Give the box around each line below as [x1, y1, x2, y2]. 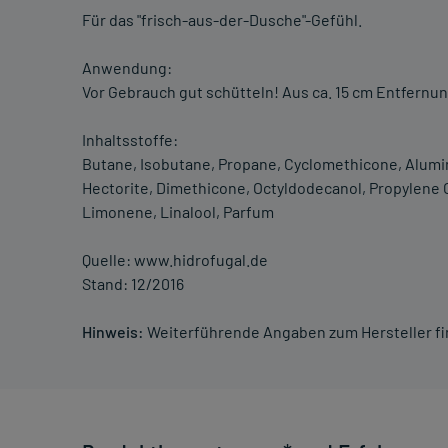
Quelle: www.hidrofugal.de [82, 250, 268, 270]
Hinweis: [82, 322, 144, 342]
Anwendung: [82, 58, 172, 78]
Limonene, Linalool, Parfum [82, 202, 274, 222]
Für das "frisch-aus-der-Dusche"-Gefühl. [82, 10, 362, 30]
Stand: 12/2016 [82, 274, 184, 294]
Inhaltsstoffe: [82, 130, 178, 150]
